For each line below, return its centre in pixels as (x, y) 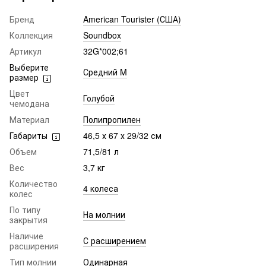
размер (24, 77)
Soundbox (102, 35)
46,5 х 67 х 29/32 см (122, 136)
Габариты (28, 136)
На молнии (104, 215)
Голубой (99, 98)
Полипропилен (112, 120)
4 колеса (101, 189)
